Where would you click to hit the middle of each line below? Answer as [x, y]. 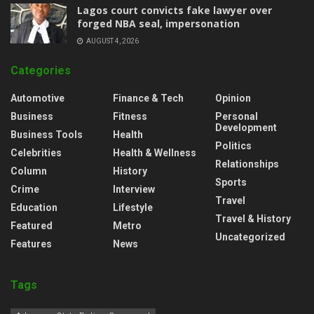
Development [246, 127]
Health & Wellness [155, 152]
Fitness [130, 116]
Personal [237, 116]
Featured [32, 225]
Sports [231, 182]
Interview [134, 189]
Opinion [233, 98]
